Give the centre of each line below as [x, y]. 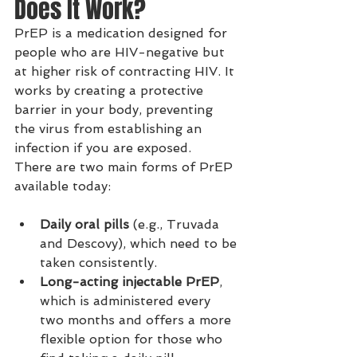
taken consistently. [98, 263]
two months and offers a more [137, 320]
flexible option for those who [133, 339]
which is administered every [127, 301]
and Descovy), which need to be [140, 243]
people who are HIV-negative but [122, 52]
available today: [63, 186]
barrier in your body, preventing [116, 110]
